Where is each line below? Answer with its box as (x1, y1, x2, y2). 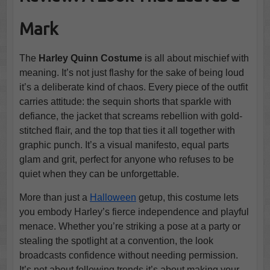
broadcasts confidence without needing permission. (19, 250, 238, 260)
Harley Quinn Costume (38, 52, 142, 63)
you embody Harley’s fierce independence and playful (19, 206, 249, 217)
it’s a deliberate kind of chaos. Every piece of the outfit (19, 81, 248, 92)
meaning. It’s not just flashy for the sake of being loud (19, 67, 244, 78)
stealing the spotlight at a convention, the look (19, 235, 213, 246)
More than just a (19, 192, 90, 202)
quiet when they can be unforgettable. (19, 168, 179, 179)
